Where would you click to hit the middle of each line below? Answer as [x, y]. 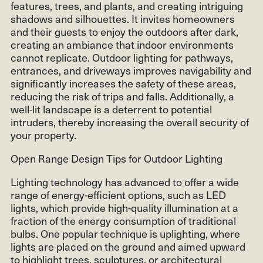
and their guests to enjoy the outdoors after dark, [124, 31]
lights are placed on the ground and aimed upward [128, 246]
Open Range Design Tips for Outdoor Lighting [117, 158]
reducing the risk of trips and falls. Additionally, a [122, 96]
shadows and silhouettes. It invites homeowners [123, 18]
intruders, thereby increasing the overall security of [130, 122]
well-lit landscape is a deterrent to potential [111, 109]
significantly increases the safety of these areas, [123, 83]
